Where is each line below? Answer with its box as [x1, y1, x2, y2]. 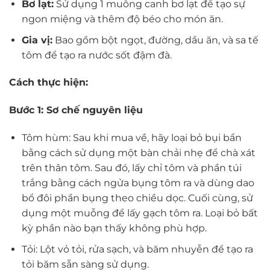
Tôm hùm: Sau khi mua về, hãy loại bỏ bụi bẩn [21, 132, 242, 144]
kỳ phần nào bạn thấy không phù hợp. [21, 222, 207, 234]
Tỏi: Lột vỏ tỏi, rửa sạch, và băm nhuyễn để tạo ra [21, 243, 253, 255]
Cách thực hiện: [9, 77, 88, 89]
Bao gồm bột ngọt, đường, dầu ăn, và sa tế [52, 34, 259, 46]
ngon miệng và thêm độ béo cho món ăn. [21, 13, 223, 25]
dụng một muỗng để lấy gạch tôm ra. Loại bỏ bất [21, 207, 258, 219]
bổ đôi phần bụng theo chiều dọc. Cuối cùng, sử [21, 192, 253, 204]
